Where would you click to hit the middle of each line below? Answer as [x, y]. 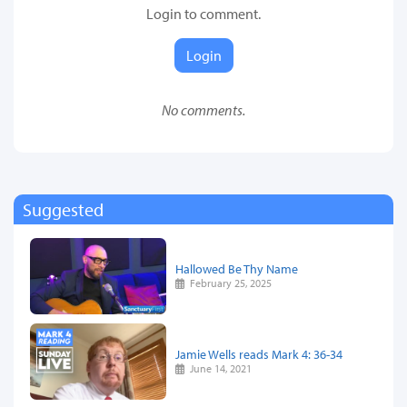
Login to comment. [203, 13]
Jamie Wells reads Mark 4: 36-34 [259, 354]
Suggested [63, 209]
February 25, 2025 [228, 283]
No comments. [203, 109]
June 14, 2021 [218, 369]
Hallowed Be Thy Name [237, 269]
